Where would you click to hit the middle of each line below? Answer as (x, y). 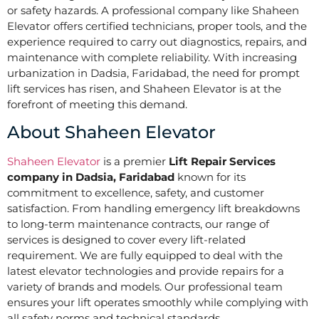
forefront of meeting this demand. (97, 104)
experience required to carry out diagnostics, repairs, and (157, 42)
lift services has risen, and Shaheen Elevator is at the (144, 89)
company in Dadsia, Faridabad (91, 177)
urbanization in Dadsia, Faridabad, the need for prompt (153, 73)
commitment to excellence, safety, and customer (136, 193)
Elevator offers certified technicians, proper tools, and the (157, 26)
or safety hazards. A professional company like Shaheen (153, 10)
